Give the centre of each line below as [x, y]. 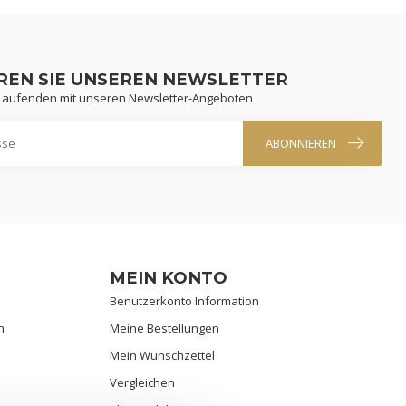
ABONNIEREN [301, 144]
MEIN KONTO [169, 277]
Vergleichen [142, 382]
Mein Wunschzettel [162, 355]
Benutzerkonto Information [184, 300]
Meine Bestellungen [164, 328]
